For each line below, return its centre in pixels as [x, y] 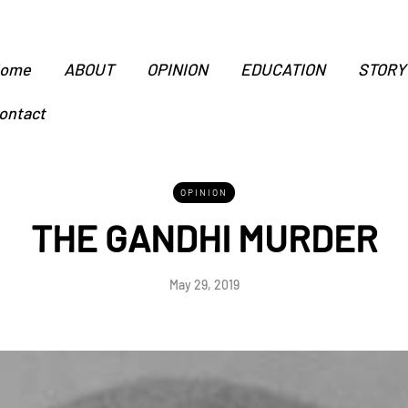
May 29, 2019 [204, 285]
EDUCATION [283, 69]
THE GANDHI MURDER [204, 238]
